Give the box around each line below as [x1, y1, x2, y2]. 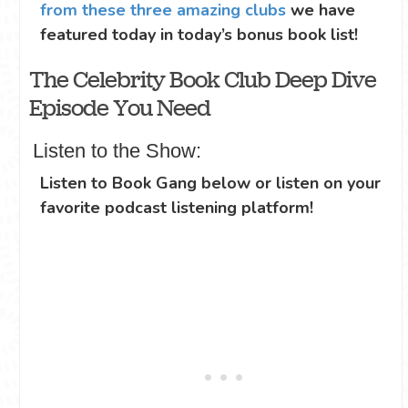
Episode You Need [28, 91, 210, 124]
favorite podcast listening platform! [40, 196, 313, 219]
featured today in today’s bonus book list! [40, 23, 362, 46]
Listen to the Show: [32, 138, 201, 162]
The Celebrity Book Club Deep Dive [28, 63, 376, 96]
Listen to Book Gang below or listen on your [40, 171, 381, 194]
